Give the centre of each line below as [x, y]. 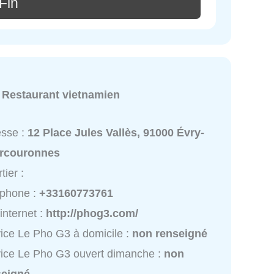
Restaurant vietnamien [61, 95]
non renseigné [170, 234]
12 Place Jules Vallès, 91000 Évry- [116, 133]
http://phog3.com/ [92, 214]
